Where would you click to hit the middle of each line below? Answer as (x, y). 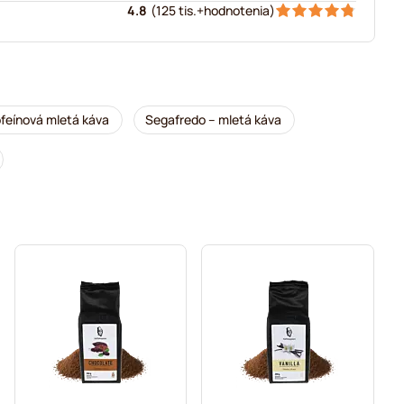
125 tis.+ (180, 10)
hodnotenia (237, 10)
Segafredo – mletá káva (213, 119)
